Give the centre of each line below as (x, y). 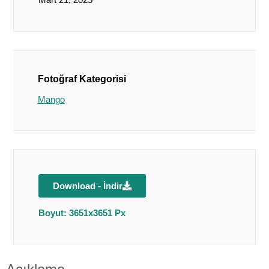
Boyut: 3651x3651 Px (82, 213)
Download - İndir (87, 186)
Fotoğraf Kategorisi (82, 79)
